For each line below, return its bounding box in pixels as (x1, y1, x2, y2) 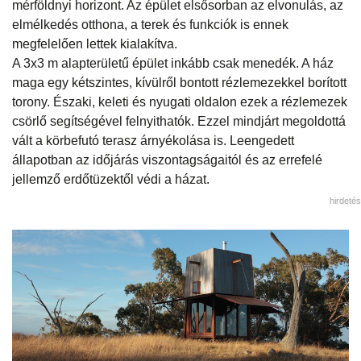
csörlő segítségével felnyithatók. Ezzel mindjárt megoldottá (12, 114, 346, 128)
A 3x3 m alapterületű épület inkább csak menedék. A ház (12, 56, 334, 70)
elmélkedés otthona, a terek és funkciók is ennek (12, 17, 288, 31)
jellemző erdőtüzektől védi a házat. (12, 172, 210, 186)
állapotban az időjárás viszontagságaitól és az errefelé (12, 152, 322, 167)
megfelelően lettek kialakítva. (12, 36, 177, 51)
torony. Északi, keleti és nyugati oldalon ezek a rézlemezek (12, 94, 347, 109)
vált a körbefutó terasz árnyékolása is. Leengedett (12, 133, 294, 147)
